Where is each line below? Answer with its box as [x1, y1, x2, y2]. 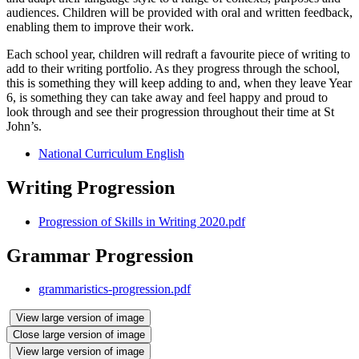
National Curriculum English [38, 146, 184, 160]
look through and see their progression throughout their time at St [6, 104, 334, 119]
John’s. [6, 119, 42, 133]
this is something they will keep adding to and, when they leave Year [6, 75, 352, 90]
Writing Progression [6, 176, 175, 198]
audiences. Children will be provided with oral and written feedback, [6, 5, 353, 19]
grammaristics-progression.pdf [38, 282, 191, 296]
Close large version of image [13, 329, 145, 341]
